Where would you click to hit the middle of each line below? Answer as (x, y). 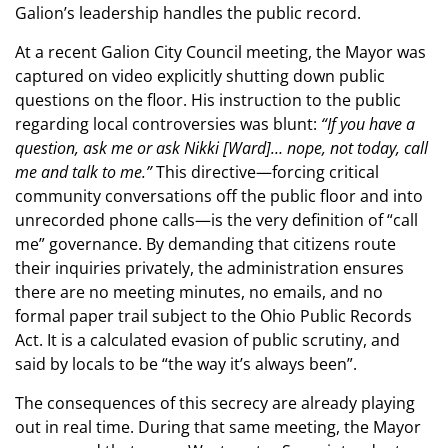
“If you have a (368, 124)
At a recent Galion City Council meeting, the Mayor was (220, 52)
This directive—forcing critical (265, 172)
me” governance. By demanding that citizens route (205, 244)
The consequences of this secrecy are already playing (215, 403)
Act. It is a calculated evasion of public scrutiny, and (207, 340)
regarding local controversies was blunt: (168, 124)
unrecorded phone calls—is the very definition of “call (216, 220)
